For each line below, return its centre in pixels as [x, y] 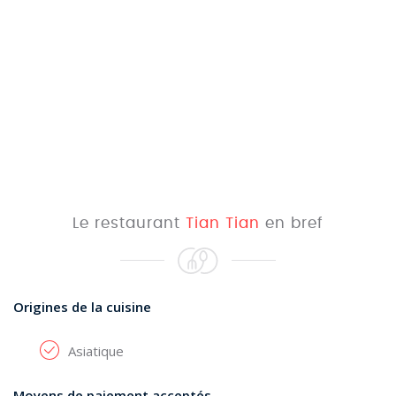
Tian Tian [223, 223]
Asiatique [96, 351]
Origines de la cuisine [82, 307]
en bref [292, 223]
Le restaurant [129, 223]
